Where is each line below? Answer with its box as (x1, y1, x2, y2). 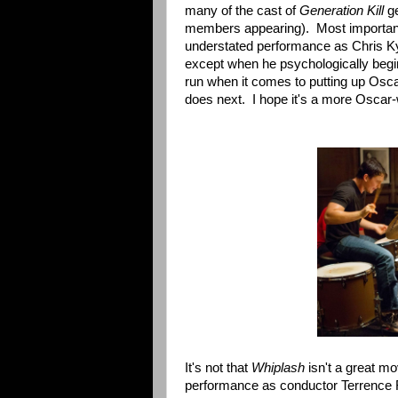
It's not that (185, 360, 251, 375)
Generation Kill (299, 3, 384, 18)
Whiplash (251, 360, 305, 375)
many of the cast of (185, 3, 299, 18)
